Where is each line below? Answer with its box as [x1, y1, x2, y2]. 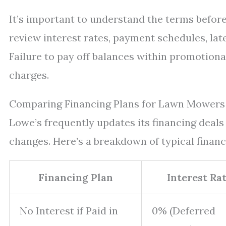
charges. [9, 69, 49, 81]
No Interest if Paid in [20, 204, 118, 217]
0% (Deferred [152, 204, 215, 217]
